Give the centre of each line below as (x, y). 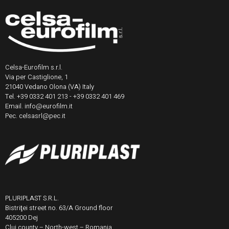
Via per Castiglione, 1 (37, 77)
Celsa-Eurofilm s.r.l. (34, 67)
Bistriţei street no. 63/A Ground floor (59, 208)
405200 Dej (21, 217)
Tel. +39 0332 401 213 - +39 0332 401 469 (65, 96)
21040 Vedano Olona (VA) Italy (50, 86)
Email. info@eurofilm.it (39, 106)
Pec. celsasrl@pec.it (35, 116)
